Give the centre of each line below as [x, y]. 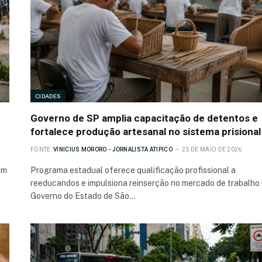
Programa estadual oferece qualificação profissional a [133, 170]
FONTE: [41, 150]
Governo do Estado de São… [83, 196]
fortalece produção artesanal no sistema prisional [146, 132]
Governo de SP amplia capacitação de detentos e [144, 118]
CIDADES [48, 96]
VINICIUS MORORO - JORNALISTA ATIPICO [113, 150]
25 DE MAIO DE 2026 [212, 150]
